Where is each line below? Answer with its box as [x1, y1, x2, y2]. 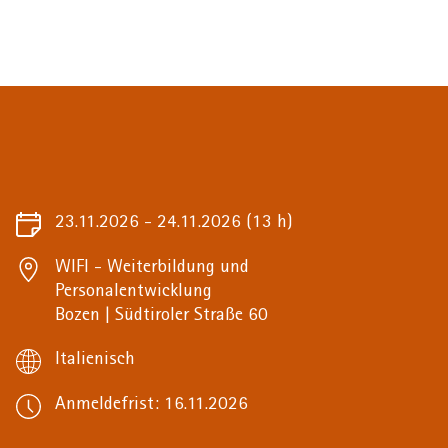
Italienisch [55, 350, 135, 370]
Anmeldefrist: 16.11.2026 [55, 395, 248, 415]
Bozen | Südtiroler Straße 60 [55, 306, 268, 326]
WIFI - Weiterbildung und [55, 258, 249, 278]
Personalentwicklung [55, 282, 212, 302]
